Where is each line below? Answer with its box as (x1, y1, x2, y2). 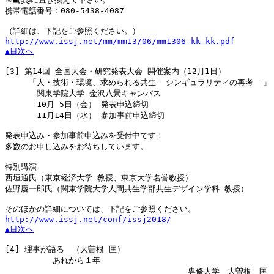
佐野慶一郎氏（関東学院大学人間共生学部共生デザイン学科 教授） (5, 184, 248, 193)
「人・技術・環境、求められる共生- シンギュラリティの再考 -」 (5, 78, 271, 87)
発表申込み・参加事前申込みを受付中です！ (5, 131, 164, 140)
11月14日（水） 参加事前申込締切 (5, 111, 165, 120)
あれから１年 (5, 256, 100, 265)
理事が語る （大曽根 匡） (20, 245, 125, 254)
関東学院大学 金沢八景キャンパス (5, 89, 161, 98)
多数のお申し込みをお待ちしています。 (5, 142, 148, 151)
